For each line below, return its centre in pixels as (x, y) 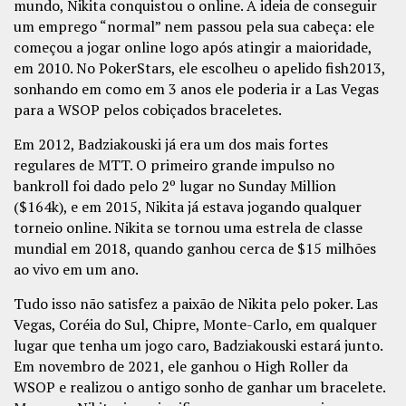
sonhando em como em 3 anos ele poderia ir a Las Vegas (196, 89)
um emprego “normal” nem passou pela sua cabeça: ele (194, 27)
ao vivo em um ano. (76, 270)
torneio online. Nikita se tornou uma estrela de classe (188, 228)
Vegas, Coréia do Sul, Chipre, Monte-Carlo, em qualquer (195, 325)
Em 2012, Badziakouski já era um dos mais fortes (171, 145)
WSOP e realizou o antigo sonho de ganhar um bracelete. (199, 387)
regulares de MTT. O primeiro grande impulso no (174, 165)
